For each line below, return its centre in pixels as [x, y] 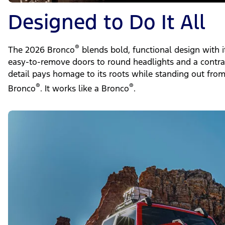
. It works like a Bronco [85, 89]
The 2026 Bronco [41, 50]
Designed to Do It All [107, 22]
